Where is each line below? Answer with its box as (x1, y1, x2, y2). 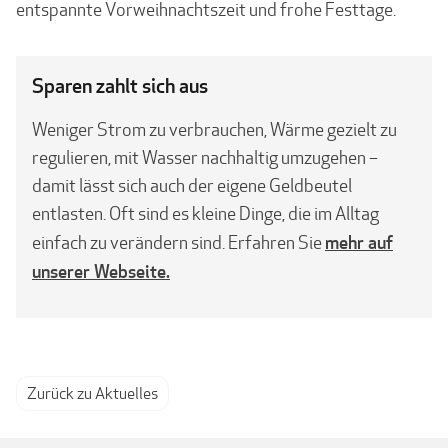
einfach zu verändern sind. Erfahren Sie (32, 231, 325, 254)
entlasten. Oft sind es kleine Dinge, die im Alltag (32, 202, 379, 225)
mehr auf (325, 230, 393, 254)
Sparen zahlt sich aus (32, 72, 208, 99)
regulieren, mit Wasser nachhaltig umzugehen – (32, 146, 378, 169)
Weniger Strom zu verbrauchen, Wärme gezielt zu (32, 118, 397, 141)
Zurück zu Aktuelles (27, 383, 158, 404)
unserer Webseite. (32, 259, 170, 283)
